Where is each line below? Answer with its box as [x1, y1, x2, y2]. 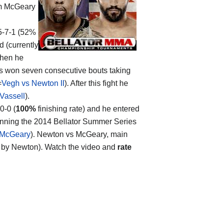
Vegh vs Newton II [1, 79, 64, 87]
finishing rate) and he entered [36, 104, 139, 113]
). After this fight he [64, 79, 128, 87]
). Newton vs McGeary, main [30, 130, 128, 138]
